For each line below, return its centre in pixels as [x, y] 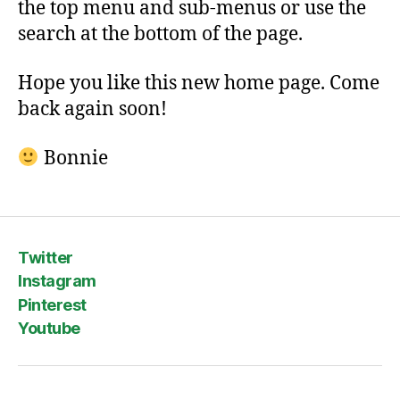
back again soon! [92, 110]
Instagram [57, 281]
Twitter [46, 257]
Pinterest [52, 304]
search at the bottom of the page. [160, 34]
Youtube [49, 329]
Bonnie [73, 159]
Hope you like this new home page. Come [199, 84]
